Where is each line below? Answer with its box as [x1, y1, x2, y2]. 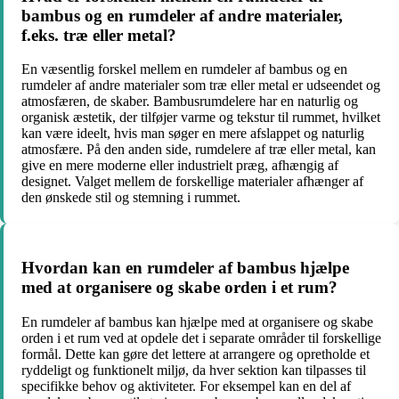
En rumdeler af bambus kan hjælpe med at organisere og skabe [21, 313, 373, 330]
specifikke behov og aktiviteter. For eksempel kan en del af [21, 378, 351, 394]
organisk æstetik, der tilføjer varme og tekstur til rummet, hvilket [21, 110, 380, 126]
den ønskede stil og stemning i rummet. [21, 190, 240, 206]
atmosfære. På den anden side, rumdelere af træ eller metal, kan [21, 142, 376, 158]
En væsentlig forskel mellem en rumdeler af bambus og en [21, 61, 347, 77]
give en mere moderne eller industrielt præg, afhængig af [21, 158, 338, 174]
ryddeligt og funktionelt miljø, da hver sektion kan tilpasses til [21, 362, 366, 378]
